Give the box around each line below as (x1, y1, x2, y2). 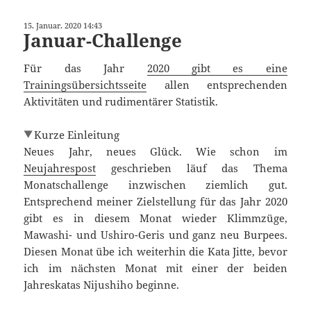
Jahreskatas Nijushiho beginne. (24, 277, 180, 292)
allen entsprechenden (146, 77, 287, 92)
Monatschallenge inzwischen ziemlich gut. (24, 177, 287, 192)
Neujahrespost (24, 160, 96, 175)
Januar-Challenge (24, 27, 183, 53)
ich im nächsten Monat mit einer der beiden (24, 260, 287, 275)
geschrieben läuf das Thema (96, 160, 287, 175)
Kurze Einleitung (33, 127, 119, 142)
